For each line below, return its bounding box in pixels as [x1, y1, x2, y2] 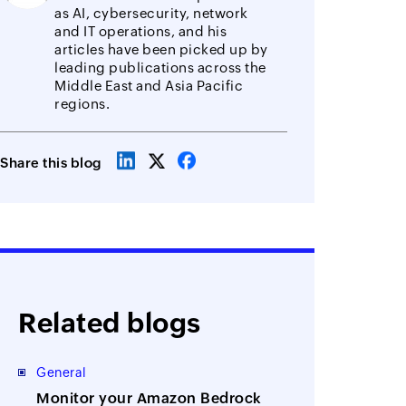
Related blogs [18, 306, 201, 339]
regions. [54, 95, 111, 111]
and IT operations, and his [54, 23, 227, 39]
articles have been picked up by [54, 41, 268, 57]
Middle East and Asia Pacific [54, 77, 244, 93]
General [36, 364, 87, 380]
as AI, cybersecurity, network [54, 5, 248, 21]
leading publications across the [54, 59, 266, 75]
